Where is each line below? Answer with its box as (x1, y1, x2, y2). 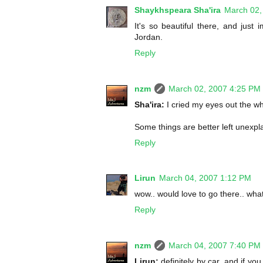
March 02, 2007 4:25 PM (168, 83, 261, 93)
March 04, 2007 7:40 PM (168, 240, 261, 250)
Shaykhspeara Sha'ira (134, 5, 221, 15)
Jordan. (134, 32, 163, 42)
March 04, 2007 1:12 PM (159, 173, 251, 183)
